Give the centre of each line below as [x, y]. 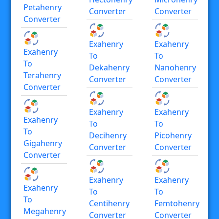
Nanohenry [175, 67]
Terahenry [42, 75]
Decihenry [108, 135]
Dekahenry [109, 67]
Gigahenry [43, 143]
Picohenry [173, 135]
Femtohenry [177, 203]
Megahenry [45, 211]
